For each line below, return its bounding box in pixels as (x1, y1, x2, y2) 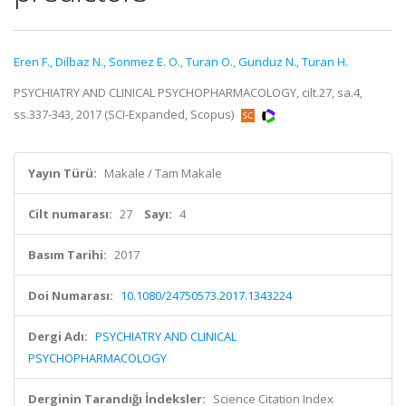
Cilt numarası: (28, 206, 112, 222)
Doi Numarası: (28, 287, 113, 304)
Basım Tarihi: (28, 246, 107, 263)
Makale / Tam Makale (104, 165, 222, 181)
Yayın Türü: (28, 165, 97, 181)
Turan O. (186, 53, 233, 70)
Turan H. (302, 53, 348, 70)
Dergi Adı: (28, 328, 88, 344)
